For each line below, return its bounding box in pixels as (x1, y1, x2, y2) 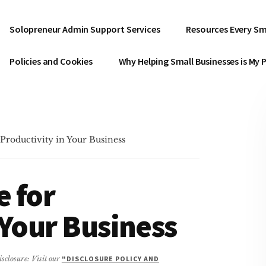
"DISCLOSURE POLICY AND (61, 254, 159, 263)
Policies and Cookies (9, 55, 93, 67)
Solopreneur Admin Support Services (9, 23, 160, 35)
